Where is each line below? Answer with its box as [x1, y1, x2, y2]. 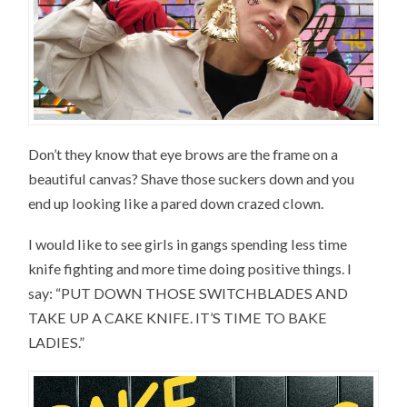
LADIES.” [28, 333, 85, 351]
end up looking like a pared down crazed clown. [28, 194, 324, 213]
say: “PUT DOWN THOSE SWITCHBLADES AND [28, 283, 349, 302]
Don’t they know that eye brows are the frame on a [28, 145, 339, 164]
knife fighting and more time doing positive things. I [28, 259, 352, 277]
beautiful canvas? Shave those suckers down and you [28, 170, 355, 188]
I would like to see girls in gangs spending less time [28, 234, 348, 253]
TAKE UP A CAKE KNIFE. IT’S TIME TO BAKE [28, 308, 328, 326]
